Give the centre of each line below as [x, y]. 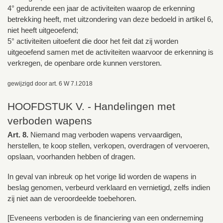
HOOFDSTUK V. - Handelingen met [91, 106]
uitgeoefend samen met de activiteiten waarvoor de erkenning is [111, 52]
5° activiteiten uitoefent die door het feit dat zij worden [93, 41]
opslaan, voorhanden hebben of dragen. [71, 156]
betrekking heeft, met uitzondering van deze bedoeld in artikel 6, [110, 19]
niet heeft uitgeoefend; [43, 30]
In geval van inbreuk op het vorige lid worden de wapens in [102, 176]
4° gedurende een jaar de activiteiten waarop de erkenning [101, 8]
